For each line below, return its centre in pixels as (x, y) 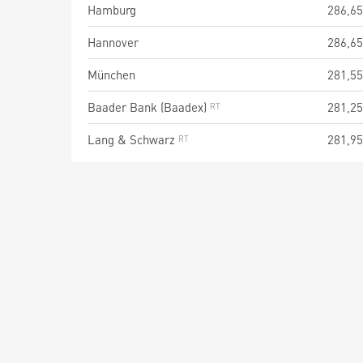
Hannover (113, 42)
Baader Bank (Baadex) (149, 107)
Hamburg (112, 10)
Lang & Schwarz (133, 139)
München (111, 75)
